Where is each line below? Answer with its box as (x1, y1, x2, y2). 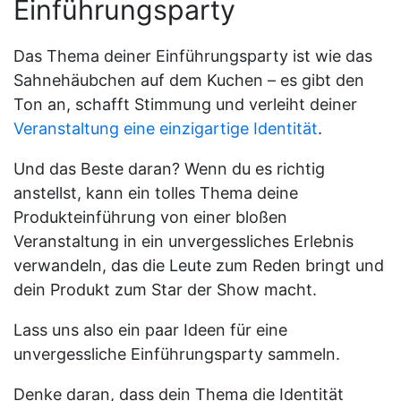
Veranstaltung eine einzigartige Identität (13, 118, 318, 138)
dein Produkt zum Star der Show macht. (13, 279, 317, 299)
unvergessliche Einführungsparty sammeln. (13, 344, 340, 363)
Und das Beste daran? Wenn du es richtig (13, 158, 325, 178)
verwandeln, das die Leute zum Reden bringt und (13, 255, 384, 275)
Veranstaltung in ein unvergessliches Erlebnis (13, 231, 354, 251)
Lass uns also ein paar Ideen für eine (13, 320, 287, 339)
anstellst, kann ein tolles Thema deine (13, 183, 298, 202)
